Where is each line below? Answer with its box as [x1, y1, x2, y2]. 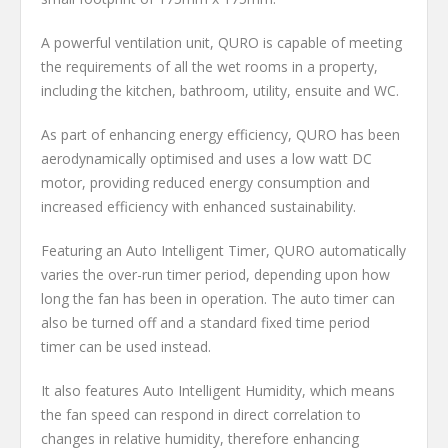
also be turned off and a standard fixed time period [41, 313, 370, 333]
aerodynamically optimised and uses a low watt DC [41, 149, 372, 169]
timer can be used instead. [41, 337, 211, 357]
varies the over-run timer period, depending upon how [41, 265, 390, 285]
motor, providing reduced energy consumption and [41, 173, 370, 193]
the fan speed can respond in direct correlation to [41, 405, 361, 425]
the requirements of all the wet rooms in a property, [41, 57, 378, 77]
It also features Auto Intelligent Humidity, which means [41, 381, 395, 401]
